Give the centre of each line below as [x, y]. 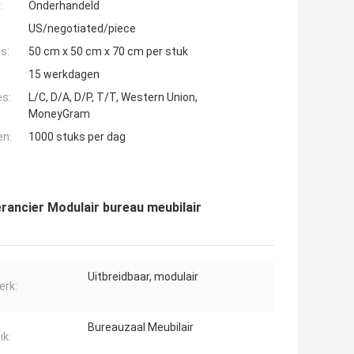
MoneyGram [59, 114]
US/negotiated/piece [82, 29]
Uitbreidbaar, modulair [143, 277]
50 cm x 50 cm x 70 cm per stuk [108, 52]
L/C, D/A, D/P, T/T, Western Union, [113, 98]
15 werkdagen [64, 75]
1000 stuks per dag [77, 137]
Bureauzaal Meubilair [141, 328]
